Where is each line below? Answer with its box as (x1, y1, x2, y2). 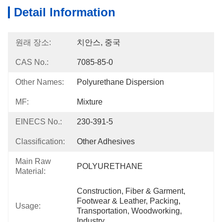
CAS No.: (15, 58, 49, 66)
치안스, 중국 (77, 38, 120, 47)
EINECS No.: (15, 117, 62, 126)
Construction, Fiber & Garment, (77, 187, 185, 195)
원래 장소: (15, 38, 51, 47)
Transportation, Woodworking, (77, 207, 182, 215)
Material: (15, 167, 46, 175)
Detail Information (14, 5, 115, 19)
